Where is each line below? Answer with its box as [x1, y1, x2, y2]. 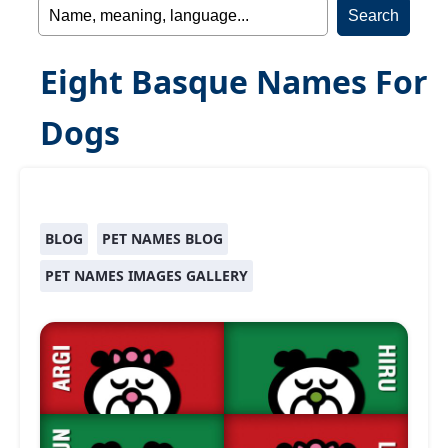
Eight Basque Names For [40, 60, 428, 103]
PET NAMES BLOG [102, 229, 223, 248]
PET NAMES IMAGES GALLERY [45, 266, 248, 285]
